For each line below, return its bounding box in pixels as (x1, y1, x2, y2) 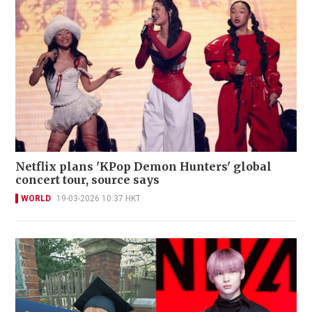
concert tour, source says (15, 172, 159, 187)
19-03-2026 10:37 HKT (56, 193, 141, 203)
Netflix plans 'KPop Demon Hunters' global (15, 159, 272, 173)
